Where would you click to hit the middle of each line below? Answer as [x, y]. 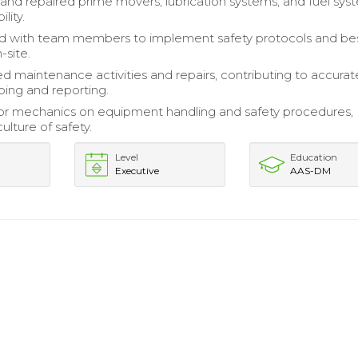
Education [314, 157]
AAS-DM [311, 171]
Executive [137, 171]
